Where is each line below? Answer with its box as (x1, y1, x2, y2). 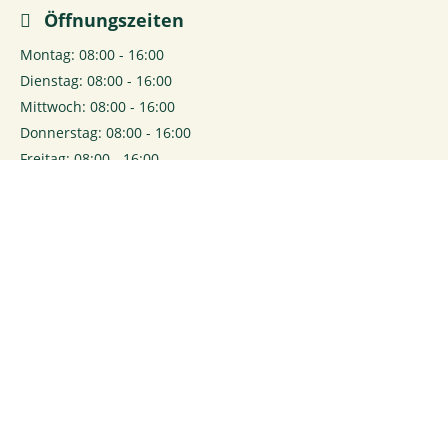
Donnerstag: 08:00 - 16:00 (20, 122, 191, 142)
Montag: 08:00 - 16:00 (20, 44, 164, 64)
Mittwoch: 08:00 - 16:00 (20, 96, 175, 116)
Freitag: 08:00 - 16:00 (20, 148, 159, 168)
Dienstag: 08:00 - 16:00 (20, 70, 172, 90)
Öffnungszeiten (39, 7, 184, 32)
